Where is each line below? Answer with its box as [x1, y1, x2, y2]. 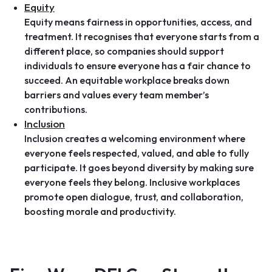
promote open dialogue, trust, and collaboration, [24, 191, 243, 203]
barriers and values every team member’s [24, 89, 209, 101]
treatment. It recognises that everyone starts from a [24, 30, 259, 42]
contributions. [24, 103, 87, 115]
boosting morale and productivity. [24, 205, 176, 217]
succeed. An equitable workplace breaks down [24, 74, 229, 86]
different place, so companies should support [24, 45, 224, 57]
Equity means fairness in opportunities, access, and [24, 16, 252, 28]
